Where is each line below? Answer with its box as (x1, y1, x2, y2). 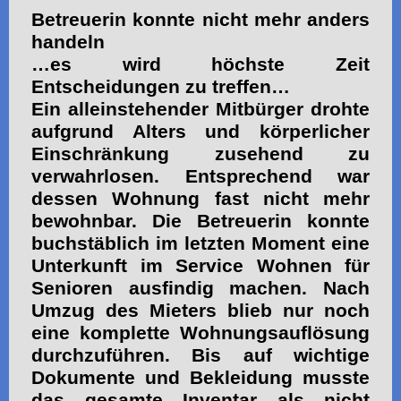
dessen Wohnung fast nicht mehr (31, 187, 370, 209)
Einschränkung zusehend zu (31, 142, 370, 165)
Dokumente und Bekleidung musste (31, 366, 370, 388)
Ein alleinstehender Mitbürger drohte (31, 98, 370, 120)
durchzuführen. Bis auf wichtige (31, 344, 370, 366)
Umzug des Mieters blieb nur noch (31, 299, 370, 321)
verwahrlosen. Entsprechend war (31, 165, 370, 187)
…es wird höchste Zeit (31, 53, 370, 75)
